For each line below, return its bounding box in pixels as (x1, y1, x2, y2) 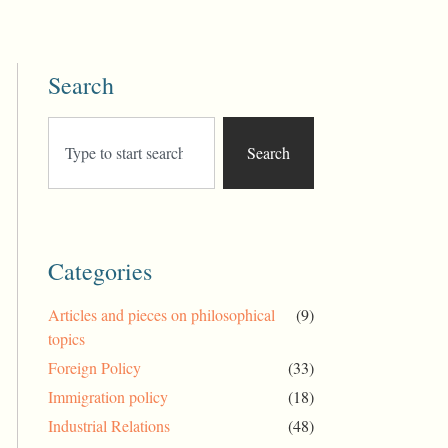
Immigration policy (48, 385, 169, 407)
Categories (48, 254, 153, 287)
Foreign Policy (48, 356, 142, 378)
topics (48, 327, 86, 349)
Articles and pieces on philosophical (48, 303, 276, 325)
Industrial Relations (48, 414, 171, 436)
